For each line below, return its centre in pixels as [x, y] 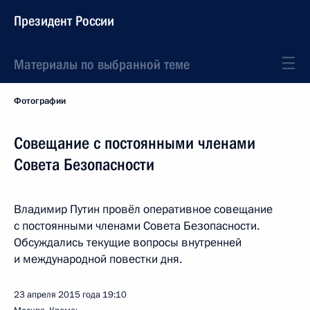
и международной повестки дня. [98, 259]
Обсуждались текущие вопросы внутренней [128, 243]
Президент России [64, 21]
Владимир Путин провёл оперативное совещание [143, 209]
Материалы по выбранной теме [102, 64]
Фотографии [40, 101]
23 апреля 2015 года [57, 295]
